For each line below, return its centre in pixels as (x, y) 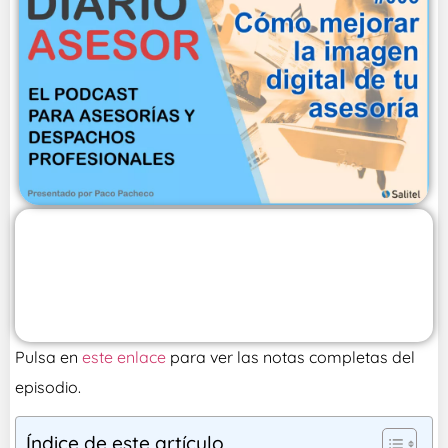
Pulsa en (48, 356)
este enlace (124, 356)
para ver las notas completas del (290, 356)
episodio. (48, 386)
